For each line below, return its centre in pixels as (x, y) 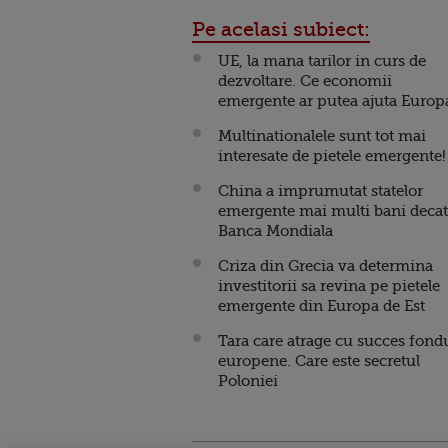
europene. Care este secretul (319, 361)
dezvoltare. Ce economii (305, 81)
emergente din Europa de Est (321, 306)
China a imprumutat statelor (320, 191)
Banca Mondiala (275, 231)
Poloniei (248, 381)
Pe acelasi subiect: (281, 29)
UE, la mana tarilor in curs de (322, 61)
